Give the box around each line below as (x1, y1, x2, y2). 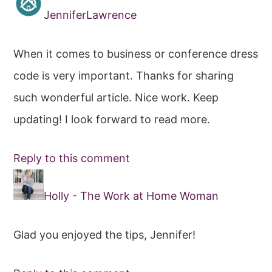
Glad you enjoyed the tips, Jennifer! (13, 228, 196, 242)
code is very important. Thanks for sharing (13, 69, 234, 83)
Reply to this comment (13, 152, 131, 165)
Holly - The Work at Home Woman (44, 189, 219, 203)
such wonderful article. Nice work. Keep (13, 91, 219, 104)
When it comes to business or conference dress (13, 47, 259, 61)
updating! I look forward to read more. (13, 113, 211, 126)
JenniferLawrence (44, 8, 137, 22)
